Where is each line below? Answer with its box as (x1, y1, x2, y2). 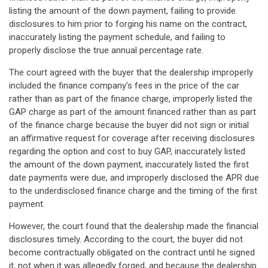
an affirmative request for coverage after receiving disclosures (9, 133, 255, 144)
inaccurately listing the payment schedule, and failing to (9, 32, 226, 42)
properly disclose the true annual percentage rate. (9, 45, 203, 56)
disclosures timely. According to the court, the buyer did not (9, 234, 243, 245)
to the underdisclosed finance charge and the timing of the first (9, 185, 257, 196)
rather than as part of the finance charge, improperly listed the (9, 93, 252, 104)
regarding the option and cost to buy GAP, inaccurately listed (9, 146, 245, 157)
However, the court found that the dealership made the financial (9, 221, 258, 232)
